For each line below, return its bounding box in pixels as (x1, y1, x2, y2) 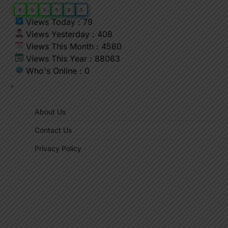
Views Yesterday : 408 (23, 29, 112, 40)
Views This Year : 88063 (23, 53, 120, 64)
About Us (35, 107, 66, 117)
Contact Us (35, 126, 72, 135)
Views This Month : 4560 (23, 41, 122, 52)
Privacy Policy (35, 144, 81, 153)
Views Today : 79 (23, 17, 93, 27)
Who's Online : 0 (23, 66, 90, 76)
